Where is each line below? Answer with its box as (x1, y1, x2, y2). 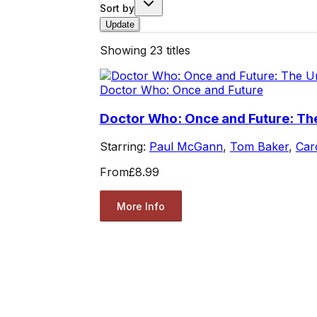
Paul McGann (149, 139, 223, 154)
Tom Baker (229, 139, 289, 154)
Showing (99, 42, 150, 57)
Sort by (99, 1, 134, 14)
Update (105, 18, 134, 30)
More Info (116, 200, 165, 212)
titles (162, 42, 190, 57)
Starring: (99, 139, 149, 154)
